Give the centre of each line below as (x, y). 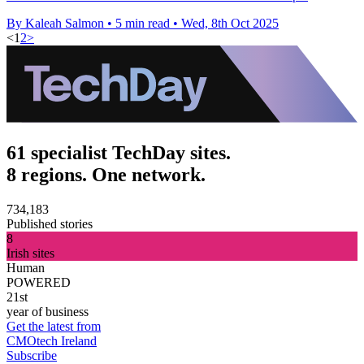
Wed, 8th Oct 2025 (230, 23)
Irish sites (30, 253)
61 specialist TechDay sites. (119, 152)
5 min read (143, 23)
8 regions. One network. (106, 174)
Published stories (50, 223)
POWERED (39, 282)
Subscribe (32, 355)
